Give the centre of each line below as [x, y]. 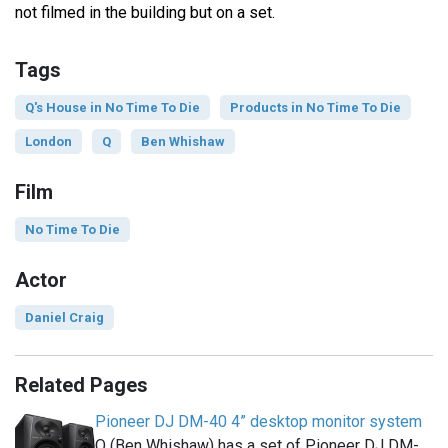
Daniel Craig [64, 318]
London [48, 142]
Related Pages [81, 385]
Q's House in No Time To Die [112, 108]
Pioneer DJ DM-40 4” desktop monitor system [258, 422]
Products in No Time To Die [315, 108]
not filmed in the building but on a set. [145, 13]
